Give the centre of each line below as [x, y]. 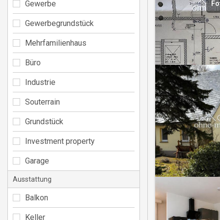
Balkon [37, 197]
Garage [37, 161]
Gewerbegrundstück [59, 23]
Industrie [40, 82]
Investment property [60, 141]
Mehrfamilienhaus [56, 43]
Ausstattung [32, 179]
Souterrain [42, 102]
